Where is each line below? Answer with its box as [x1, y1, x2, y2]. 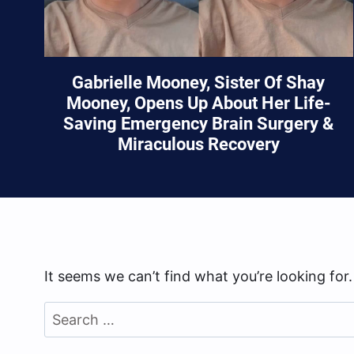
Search [43, 303, 90, 321]
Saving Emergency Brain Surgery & [63, 114, 334, 134]
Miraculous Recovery [117, 134, 280, 155]
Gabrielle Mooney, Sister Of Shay [72, 73, 326, 93]
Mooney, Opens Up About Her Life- [66, 93, 331, 114]
